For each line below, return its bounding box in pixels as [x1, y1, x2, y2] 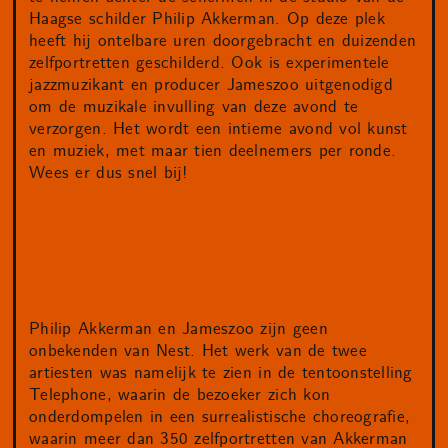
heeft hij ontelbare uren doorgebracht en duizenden [29, 30, 417, 53]
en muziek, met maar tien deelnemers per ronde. [29, 140, 397, 163]
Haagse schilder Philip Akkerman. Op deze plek [29, 8, 385, 31]
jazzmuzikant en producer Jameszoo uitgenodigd [29, 74, 393, 97]
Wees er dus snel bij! [29, 162, 188, 185]
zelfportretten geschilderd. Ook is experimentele [29, 52, 390, 75]
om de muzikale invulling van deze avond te [29, 96, 359, 119]
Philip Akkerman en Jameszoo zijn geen [29, 318, 328, 341]
